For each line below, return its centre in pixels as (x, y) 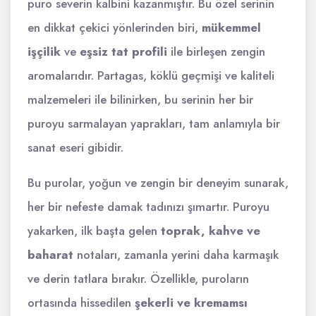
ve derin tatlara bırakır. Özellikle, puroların (138, 279)
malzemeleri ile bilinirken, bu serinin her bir (140, 99)
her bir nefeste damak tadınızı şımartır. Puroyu (148, 207)
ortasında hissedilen (81, 303)
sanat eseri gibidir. (75, 147)
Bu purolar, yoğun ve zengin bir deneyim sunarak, (158, 183)
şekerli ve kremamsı (191, 303)
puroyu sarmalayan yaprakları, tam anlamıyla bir (154, 123)
